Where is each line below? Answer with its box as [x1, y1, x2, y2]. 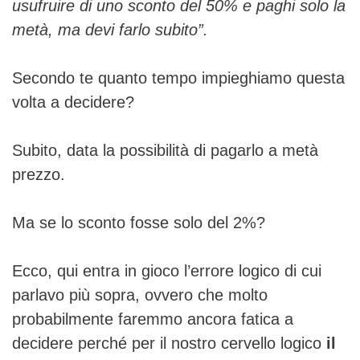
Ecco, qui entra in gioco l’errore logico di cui [12, 261, 321, 280]
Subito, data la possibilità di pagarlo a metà [12, 141, 318, 159]
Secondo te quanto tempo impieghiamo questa [12, 68, 345, 87]
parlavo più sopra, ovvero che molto [12, 285, 268, 304]
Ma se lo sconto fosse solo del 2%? [12, 213, 265, 231]
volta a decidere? [12, 92, 134, 111]
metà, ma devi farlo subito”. [12, 20, 208, 39]
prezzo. [12, 165, 65, 183]
